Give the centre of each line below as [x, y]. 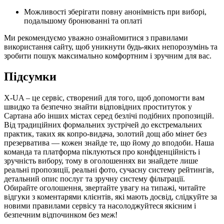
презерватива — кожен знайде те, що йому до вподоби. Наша [109, 143]
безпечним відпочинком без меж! [61, 215]
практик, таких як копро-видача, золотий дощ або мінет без [105, 134]
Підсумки [30, 77]
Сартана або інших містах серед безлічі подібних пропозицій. [109, 116]
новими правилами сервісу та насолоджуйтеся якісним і [100, 206]
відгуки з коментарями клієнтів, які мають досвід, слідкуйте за [110, 197]
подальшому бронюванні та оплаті [83, 20]
